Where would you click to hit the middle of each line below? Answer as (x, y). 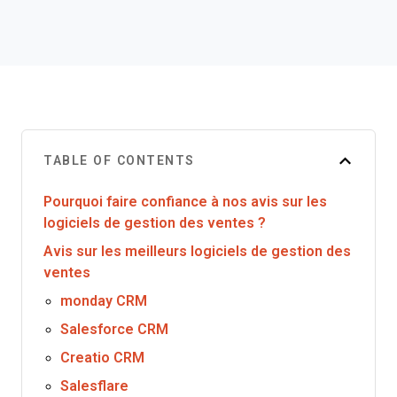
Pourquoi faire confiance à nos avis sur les (185, 202)
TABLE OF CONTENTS (119, 160)
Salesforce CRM (115, 329)
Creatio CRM (103, 358)
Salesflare (95, 386)
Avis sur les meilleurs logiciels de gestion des (197, 251)
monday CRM (104, 301)
